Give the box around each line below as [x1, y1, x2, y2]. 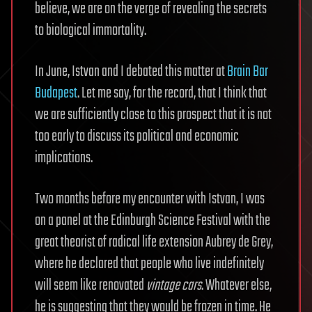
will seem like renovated [35, 274, 146, 297]
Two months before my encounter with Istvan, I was [35, 187, 265, 211]
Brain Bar [227, 60, 268, 84]
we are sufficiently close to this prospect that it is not [35, 103, 272, 127]
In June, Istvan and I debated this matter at [35, 60, 227, 84]
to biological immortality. [35, 19, 146, 42]
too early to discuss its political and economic [35, 125, 239, 148]
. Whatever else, [201, 274, 272, 297]
